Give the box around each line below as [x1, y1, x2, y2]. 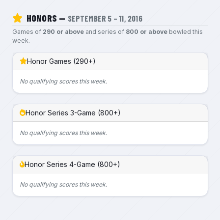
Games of [12, 27, 43, 35]
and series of [83, 27, 126, 35]
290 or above [42, 27, 84, 35]
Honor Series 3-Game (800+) [25, 108, 121, 117]
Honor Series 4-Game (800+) [25, 160, 120, 168]
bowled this [167, 27, 203, 35]
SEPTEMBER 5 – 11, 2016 [67, 13, 142, 23]
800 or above [125, 27, 167, 35]
